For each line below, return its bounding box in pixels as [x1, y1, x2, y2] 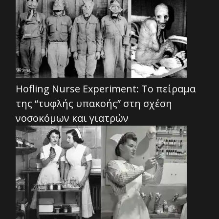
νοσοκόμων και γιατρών [16, 111, 129, 125]
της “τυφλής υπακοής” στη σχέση [16, 97, 172, 110]
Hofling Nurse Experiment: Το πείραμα [16, 82, 196, 96]
